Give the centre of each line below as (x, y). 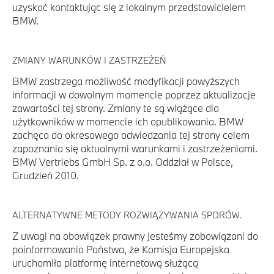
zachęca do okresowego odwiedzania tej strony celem (131, 135)
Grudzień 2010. (46, 175)
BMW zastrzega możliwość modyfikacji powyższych (126, 81)
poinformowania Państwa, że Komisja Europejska (121, 249)
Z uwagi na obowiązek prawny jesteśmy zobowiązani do (135, 236)
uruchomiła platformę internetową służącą (105, 263)
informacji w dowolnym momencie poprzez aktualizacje (134, 94)
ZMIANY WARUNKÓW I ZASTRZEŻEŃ (89, 60)
